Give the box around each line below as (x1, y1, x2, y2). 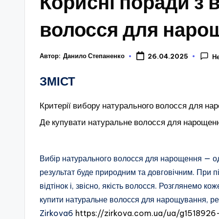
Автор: (40, 52, 61, 60)
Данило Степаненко (63, 52, 125, 60)
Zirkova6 (40, 208, 75, 218)
